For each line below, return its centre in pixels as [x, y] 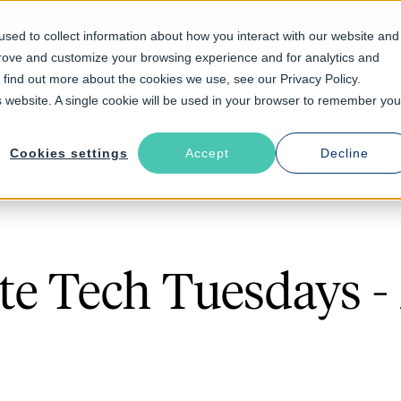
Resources [277, 65]
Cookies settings [69, 154]
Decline [345, 154]
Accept [207, 154]
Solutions [62, 65]
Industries [168, 65]
